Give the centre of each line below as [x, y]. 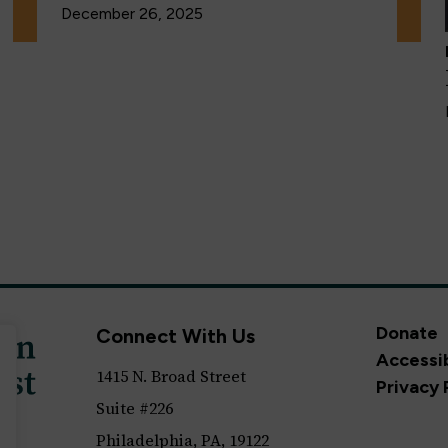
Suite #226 [135, 408]
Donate [406, 333]
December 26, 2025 [131, 14]
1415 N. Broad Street [171, 376]
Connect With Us [176, 336]
